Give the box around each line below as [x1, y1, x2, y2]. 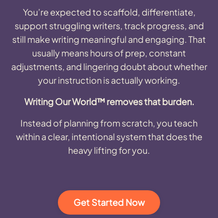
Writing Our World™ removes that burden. [24, 95, 194, 107]
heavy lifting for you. [68, 144, 150, 156]
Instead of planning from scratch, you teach [20, 117, 198, 128]
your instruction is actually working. [38, 74, 180, 86]
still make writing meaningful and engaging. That [12, 33, 206, 45]
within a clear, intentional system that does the [16, 130, 202, 142]
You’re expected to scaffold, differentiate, [22, 6, 196, 18]
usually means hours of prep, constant [32, 47, 186, 58]
